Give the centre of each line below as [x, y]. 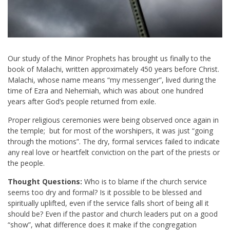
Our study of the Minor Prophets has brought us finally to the [109, 59]
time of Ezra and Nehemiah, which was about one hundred [106, 91]
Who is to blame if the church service [145, 182]
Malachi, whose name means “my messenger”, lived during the [112, 80]
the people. [26, 163]
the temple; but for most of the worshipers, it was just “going [110, 131]
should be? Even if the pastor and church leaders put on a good [113, 214]
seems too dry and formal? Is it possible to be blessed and [105, 193]
